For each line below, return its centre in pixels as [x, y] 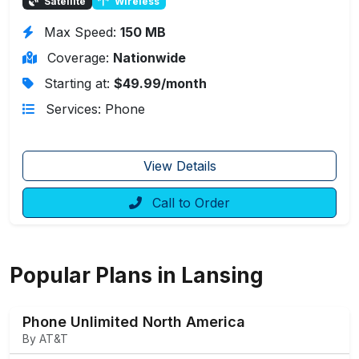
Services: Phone [95, 109]
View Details [179, 166]
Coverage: [80, 58]
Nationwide [149, 58]
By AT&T [45, 339]
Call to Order [189, 203]
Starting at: [79, 84]
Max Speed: [82, 32]
